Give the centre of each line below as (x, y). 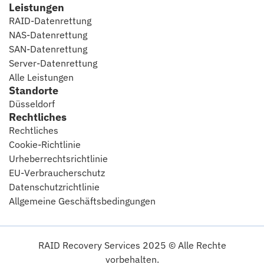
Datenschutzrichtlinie (54, 187)
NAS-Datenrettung (48, 34)
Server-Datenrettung (53, 63)
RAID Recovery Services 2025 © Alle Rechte (132, 245)
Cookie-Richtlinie (45, 144)
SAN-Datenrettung (48, 49)
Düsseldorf (32, 103)
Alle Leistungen (41, 77)
